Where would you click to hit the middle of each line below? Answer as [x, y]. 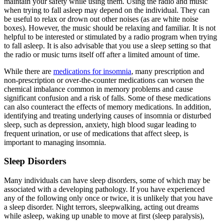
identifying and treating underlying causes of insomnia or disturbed [108, 115]
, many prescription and [168, 71]
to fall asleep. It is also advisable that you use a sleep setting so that [107, 45]
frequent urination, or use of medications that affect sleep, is [96, 133]
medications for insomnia [92, 71]
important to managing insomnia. [55, 142]
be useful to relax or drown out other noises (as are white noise [101, 19]
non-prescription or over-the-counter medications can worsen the [104, 80]
